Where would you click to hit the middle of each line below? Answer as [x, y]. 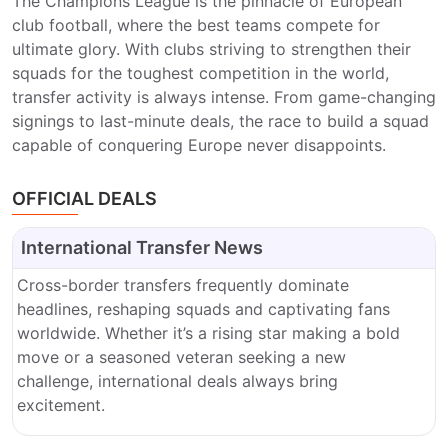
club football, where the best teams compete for [196, 25]
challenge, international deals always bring [177, 381]
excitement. [61, 405]
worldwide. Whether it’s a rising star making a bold [208, 333]
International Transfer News [142, 247]
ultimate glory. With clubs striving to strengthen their [211, 49]
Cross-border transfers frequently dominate [183, 285]
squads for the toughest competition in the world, [200, 73]
